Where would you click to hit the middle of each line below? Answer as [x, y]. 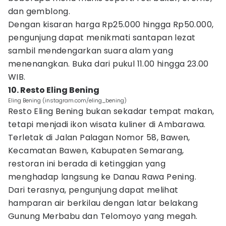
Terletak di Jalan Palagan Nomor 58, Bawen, [99, 137]
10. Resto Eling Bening [54, 90]
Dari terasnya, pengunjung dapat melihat [93, 190]
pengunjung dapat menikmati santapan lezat [102, 38]
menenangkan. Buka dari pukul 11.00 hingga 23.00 [108, 64]
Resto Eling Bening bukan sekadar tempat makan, [111, 111]
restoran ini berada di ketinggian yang [87, 164]
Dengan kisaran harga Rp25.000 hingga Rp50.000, [111, 24]
